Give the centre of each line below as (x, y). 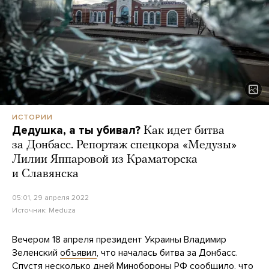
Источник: (30, 210)
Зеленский (36, 253)
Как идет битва (184, 131)
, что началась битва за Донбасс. (167, 253)
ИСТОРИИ (32, 117)
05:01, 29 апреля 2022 (50, 198)
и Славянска (45, 174)
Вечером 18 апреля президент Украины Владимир (119, 240)
